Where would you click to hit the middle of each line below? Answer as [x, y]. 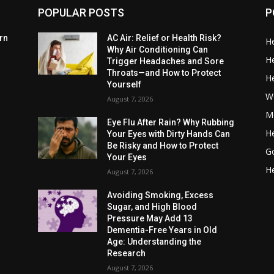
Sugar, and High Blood [152, 207]
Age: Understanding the [154, 242]
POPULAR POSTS [81, 13]
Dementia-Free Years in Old [162, 230]
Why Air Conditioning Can [158, 50]
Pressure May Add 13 [150, 219]
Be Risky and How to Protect [163, 146]
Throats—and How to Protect [164, 73]
